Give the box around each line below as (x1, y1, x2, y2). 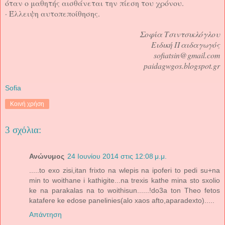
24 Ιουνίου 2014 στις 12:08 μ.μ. (67, 152, 167, 160)
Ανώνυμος (29, 152, 64, 160)
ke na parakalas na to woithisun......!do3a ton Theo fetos (29, 186, 220, 194)
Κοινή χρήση (10, 100, 44, 107)
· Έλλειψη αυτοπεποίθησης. (5, 8, 102, 19)
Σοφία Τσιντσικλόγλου (140, 28, 220, 39)
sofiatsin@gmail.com (154, 49, 220, 60)
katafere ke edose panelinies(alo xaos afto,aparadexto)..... (29, 196, 214, 204)
